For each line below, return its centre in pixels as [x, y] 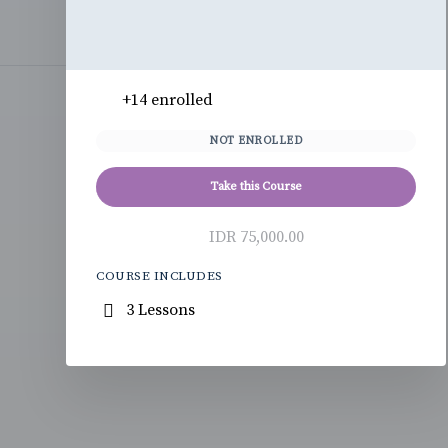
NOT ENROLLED [256, 140]
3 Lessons [161, 310]
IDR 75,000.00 [256, 236]
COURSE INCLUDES [159, 275]
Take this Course [256, 186]
